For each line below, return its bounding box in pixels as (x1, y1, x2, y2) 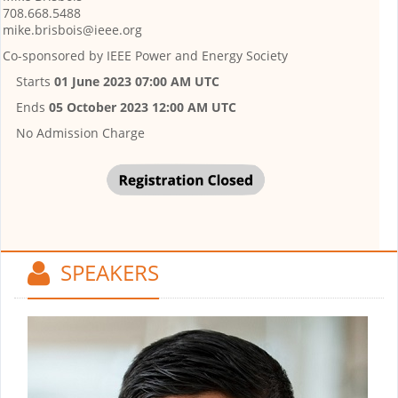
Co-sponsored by (3, 46, 103, 64)
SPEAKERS (50, 257, 159, 287)
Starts (16, 72, 54, 90)
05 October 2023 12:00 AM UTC (49, 98, 236, 115)
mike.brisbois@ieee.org (3, 20, 142, 38)
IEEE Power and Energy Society (103, 46, 288, 64)
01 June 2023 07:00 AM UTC (54, 72, 219, 90)
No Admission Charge (16, 123, 145, 141)
